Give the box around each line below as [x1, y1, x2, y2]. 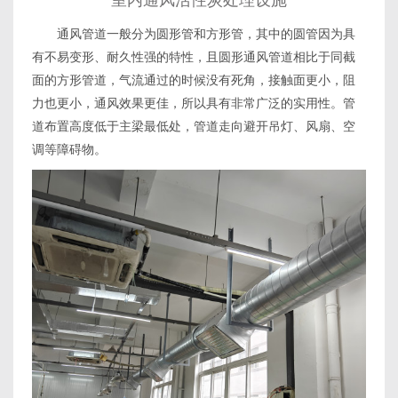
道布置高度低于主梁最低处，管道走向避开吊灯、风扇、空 [31, 119, 355, 134]
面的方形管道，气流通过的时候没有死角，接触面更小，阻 [31, 73, 355, 88]
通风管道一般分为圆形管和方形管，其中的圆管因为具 [31, 27, 355, 42]
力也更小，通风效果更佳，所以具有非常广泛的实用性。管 [31, 96, 355, 111]
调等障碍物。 [31, 142, 107, 157]
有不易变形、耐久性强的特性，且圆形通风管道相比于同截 [31, 50, 355, 65]
